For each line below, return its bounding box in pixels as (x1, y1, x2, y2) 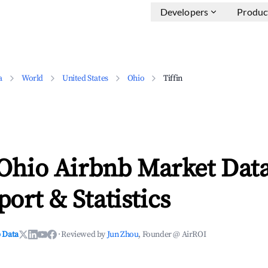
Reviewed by (61, 229, 107, 240)
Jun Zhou (106, 229, 139, 240)
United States (62, 73, 108, 84)
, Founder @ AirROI (138, 229, 206, 240)
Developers (160, 6, 209, 17)
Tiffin (163, 73, 182, 84)
